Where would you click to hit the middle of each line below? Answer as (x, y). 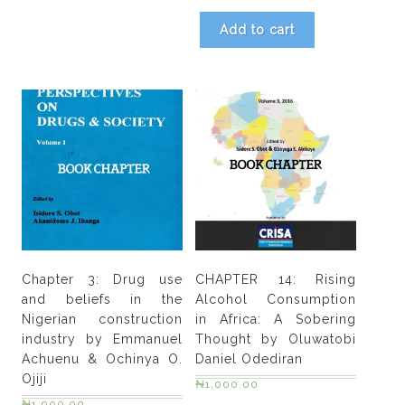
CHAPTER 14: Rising (276, 280)
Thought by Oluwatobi (276, 339)
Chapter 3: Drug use (102, 280)
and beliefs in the (102, 300)
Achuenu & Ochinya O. (102, 359)
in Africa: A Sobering (276, 320)
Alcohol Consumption (276, 300)
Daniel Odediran (250, 359)
